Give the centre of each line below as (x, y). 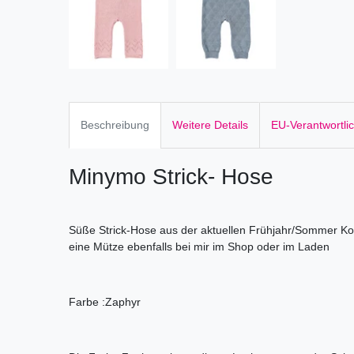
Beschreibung (115, 125)
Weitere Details (210, 125)
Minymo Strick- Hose (171, 177)
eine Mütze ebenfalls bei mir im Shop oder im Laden (199, 247)
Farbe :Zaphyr (105, 302)
